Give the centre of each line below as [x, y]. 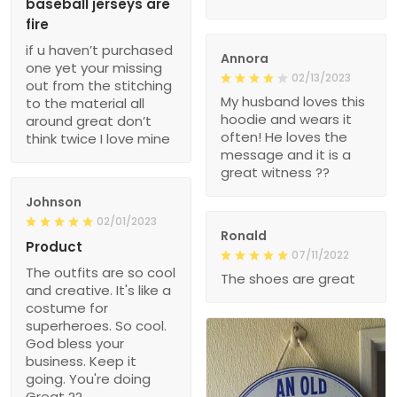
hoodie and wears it [286, 119]
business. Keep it [81, 361]
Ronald [244, 235]
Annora [245, 58]
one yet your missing [94, 67]
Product [54, 246]
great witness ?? [275, 172]
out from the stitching [99, 85]
